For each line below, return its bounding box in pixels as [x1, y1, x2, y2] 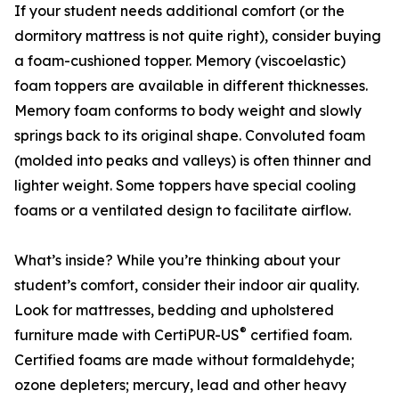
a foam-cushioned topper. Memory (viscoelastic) [14, 52, 346, 70]
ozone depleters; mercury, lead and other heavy [14, 376, 346, 395]
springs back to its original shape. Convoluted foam [14, 126, 365, 145]
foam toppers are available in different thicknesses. [14, 77, 368, 95]
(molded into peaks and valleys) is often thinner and [14, 151, 371, 170]
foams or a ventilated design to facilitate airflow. [14, 201, 351, 220]
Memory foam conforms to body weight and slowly [14, 102, 362, 120]
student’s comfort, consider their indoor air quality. [14, 276, 359, 295]
